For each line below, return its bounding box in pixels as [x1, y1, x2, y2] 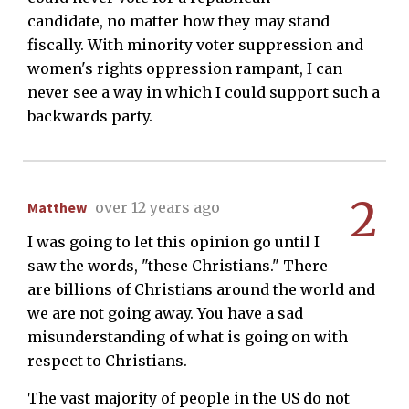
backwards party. [27, 106, 152, 125]
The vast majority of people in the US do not [27, 388, 350, 407]
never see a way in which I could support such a [27, 82, 380, 101]
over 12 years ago [95, 197, 220, 216]
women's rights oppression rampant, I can [27, 58, 342, 78]
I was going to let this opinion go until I [27, 232, 320, 251]
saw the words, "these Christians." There [27, 256, 328, 275]
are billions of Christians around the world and [27, 279, 375, 299]
